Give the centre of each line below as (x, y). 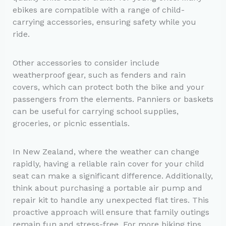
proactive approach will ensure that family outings (111, 212)
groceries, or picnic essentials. (71, 123)
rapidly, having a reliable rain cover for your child (108, 163)
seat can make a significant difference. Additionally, (112, 176)
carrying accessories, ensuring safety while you (104, 22)
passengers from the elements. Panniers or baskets (113, 99)
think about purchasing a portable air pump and (107, 188)
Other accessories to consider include (86, 63)
